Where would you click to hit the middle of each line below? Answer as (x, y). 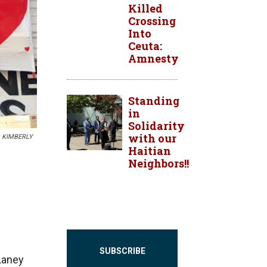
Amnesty (153, 58)
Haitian (150, 151)
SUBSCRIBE (122, 251)
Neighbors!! (159, 163)
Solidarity (156, 126)
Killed (145, 8)
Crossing (152, 21)
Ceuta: (145, 46)
